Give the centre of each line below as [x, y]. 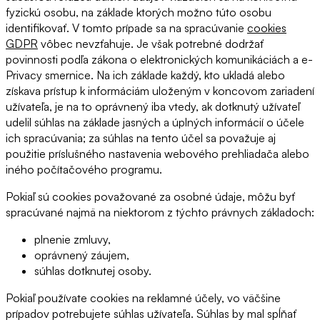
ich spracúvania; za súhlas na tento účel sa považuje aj [141, 138]
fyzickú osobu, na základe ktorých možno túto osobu [139, 12]
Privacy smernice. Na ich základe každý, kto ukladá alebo [145, 75]
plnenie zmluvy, [72, 240]
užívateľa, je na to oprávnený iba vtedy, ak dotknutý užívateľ [153, 107]
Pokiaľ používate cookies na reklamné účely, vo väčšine [143, 298]
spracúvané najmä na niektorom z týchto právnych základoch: [160, 212]
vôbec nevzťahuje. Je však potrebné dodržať [151, 44]
